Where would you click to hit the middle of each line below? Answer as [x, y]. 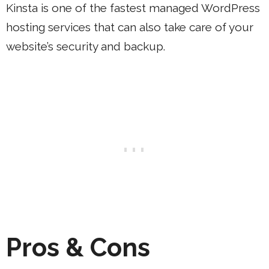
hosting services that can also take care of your [130, 27]
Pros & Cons [78, 248]
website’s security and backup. [86, 46]
